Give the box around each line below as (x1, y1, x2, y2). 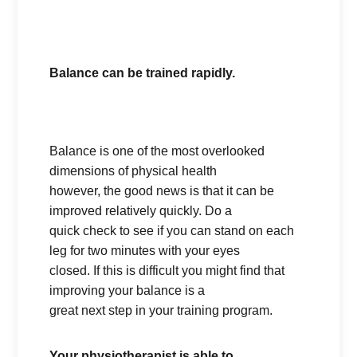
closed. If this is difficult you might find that (49, 264, 285, 277)
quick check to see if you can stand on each (49, 224, 295, 237)
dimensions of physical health (49, 164, 218, 178)
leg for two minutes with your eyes (49, 244, 241, 257)
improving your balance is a (49, 284, 206, 297)
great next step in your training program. (49, 304, 273, 317)
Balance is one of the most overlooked (49, 144, 265, 158)
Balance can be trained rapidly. (49, 66, 236, 80)
